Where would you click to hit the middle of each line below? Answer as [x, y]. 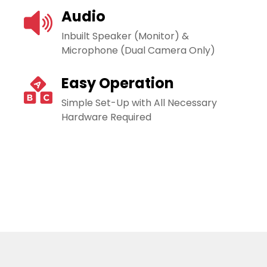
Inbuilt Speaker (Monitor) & [125, 36]
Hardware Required [106, 117]
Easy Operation [118, 83]
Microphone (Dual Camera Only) [138, 50]
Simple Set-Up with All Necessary [139, 103]
